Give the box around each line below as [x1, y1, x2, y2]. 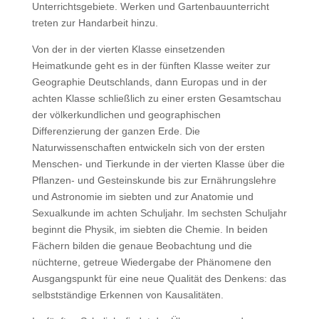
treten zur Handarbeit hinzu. [31, 17, 158, 28]
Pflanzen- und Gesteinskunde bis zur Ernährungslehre [31, 174, 276, 186]
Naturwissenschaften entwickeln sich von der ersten [31, 142, 265, 153]
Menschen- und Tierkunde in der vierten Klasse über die [31, 158, 285, 169]
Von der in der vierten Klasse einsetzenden [31, 43, 225, 55]
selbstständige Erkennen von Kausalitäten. [31, 289, 224, 300]
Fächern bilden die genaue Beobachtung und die [31, 240, 252, 251]
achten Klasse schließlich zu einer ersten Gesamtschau [31, 93, 281, 104]
